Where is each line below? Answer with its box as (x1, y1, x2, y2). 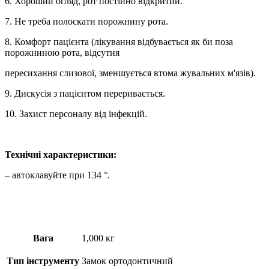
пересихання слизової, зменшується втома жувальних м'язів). (5, 67, 256, 78)
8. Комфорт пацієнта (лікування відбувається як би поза (5, 36, 233, 47)
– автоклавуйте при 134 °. (5, 169, 110, 180)
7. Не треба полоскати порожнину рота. (5, 16, 168, 26)
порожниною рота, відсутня (5, 47, 119, 58)
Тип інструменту (7, 255, 79, 266)
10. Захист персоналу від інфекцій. (5, 108, 147, 119)
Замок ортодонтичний (82, 255, 173, 266)
